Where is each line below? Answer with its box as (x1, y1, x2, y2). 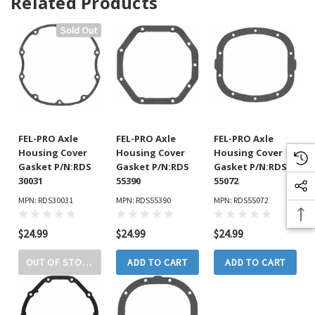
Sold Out (60, 23, 97, 37)
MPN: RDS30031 (18, 195, 73, 206)
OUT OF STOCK (25, 256, 82, 269)
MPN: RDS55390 (115, 195, 171, 206)
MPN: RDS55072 (214, 195, 269, 206)
